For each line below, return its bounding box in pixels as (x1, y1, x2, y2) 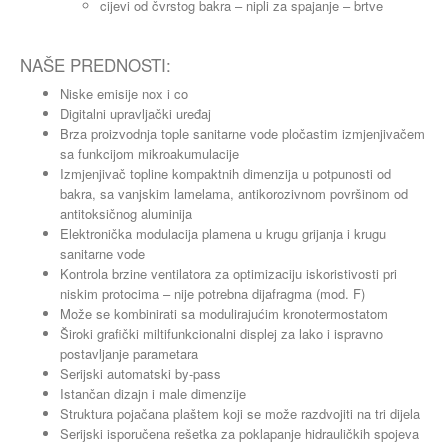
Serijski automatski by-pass (60, 364, 221, 383)
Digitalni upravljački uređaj (60, 104, 211, 123)
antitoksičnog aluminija (60, 204, 192, 223)
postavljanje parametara (60, 344, 198, 363)
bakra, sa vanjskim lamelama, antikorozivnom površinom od (60, 184, 408, 203)
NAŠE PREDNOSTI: (20, 52, 171, 77)
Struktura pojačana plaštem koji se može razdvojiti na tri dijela (60, 404, 420, 423)
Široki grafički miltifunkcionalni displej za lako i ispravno (60, 324, 383, 343)
